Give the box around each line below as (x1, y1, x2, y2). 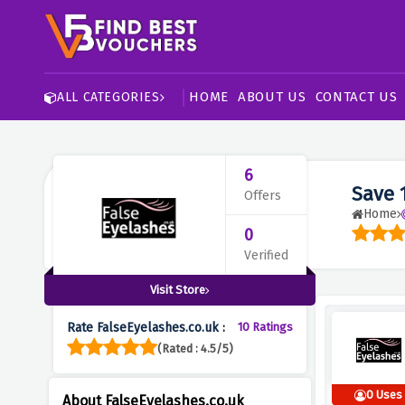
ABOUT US (238, 89, 306, 105)
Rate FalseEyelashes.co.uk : (66, 320, 225, 335)
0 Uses (366, 388, 403, 401)
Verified (243, 248, 288, 263)
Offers (243, 188, 281, 203)
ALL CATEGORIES (57, 89, 160, 105)
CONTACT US (315, 89, 398, 105)
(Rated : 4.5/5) (156, 341, 233, 355)
